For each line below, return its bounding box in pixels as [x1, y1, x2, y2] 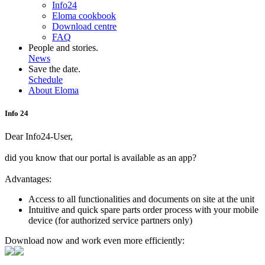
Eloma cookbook [52, 11, 116, 21]
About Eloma [28, 85, 79, 96]
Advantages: [5, 174, 51, 185]
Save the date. [28, 64, 80, 75]
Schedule [28, 75, 63, 85]
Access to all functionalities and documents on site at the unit [28, 194, 254, 205]
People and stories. [28, 43, 98, 53]
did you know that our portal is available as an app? [5, 153, 196, 163]
